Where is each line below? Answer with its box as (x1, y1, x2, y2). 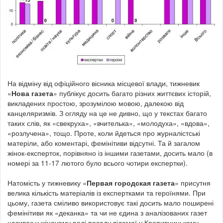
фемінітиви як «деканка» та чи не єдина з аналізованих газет (7, 207, 207, 218)
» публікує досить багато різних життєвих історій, (53, 88, 211, 98)
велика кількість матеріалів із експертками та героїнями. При (7, 187, 206, 198)
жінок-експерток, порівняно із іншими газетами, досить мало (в (7, 147, 213, 158)
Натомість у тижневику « (7, 177, 87, 188)
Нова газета (11, 88, 53, 98)
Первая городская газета (87, 177, 175, 188)
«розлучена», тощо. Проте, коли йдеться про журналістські (7, 127, 200, 138)
